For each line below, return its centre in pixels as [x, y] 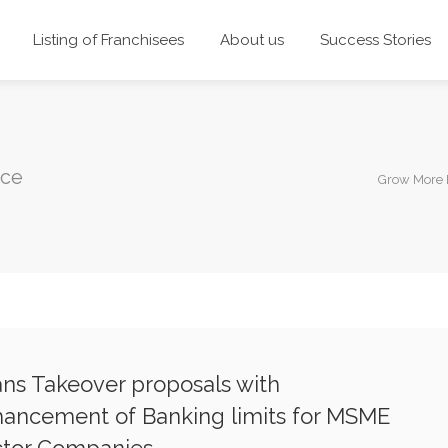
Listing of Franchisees [108, 40]
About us [251, 40]
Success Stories [375, 40]
